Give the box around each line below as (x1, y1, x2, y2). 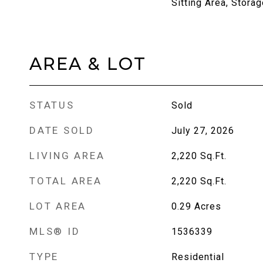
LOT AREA (29, 200, 86, 212)
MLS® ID (29, 225, 80, 237)
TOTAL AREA (29, 175, 102, 187)
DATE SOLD (29, 124, 95, 136)
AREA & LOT (29, 53, 146, 74)
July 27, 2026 (171, 125, 234, 136)
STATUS (29, 99, 75, 111)
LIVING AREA (29, 150, 105, 161)
